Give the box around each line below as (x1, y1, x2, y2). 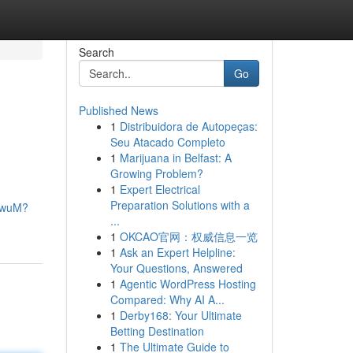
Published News (78, 102, 158, 118)
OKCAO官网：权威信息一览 (119, 229, 258, 244)
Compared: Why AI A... (110, 292, 225, 307)
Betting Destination (110, 323, 204, 339)
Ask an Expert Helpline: (119, 244, 236, 260)
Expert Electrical (119, 181, 200, 197)
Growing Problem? (110, 165, 203, 181)
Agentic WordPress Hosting (119, 276, 256, 292)
